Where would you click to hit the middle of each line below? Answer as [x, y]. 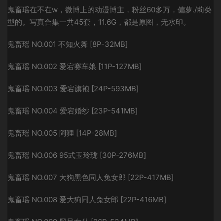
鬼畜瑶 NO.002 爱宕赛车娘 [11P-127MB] [74, 66]
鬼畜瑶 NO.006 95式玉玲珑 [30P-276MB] [77, 155]
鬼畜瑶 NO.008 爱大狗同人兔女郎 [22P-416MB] [87, 200]
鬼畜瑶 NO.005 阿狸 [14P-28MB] [62, 133]
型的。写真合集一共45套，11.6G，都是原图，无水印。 [99, 22]
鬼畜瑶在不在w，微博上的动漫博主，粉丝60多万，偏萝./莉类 [110, 10]
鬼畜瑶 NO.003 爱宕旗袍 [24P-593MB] [73, 89]
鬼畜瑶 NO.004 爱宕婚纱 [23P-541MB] [73, 111]
